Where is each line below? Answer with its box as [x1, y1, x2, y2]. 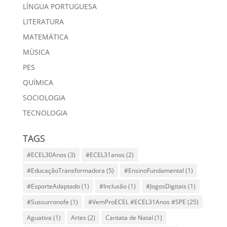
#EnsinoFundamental [124, 166, 184, 175]
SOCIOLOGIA [22, 93, 65, 103]
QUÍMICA [22, 78, 53, 88]
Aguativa [26, 213, 52, 222]
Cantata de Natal [105, 213, 153, 222]
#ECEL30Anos [26, 150, 66, 160]
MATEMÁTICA [22, 32, 68, 42]
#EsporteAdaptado [26, 182, 80, 191]
